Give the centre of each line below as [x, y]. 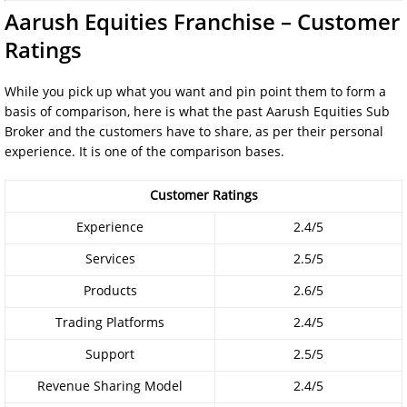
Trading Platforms [110, 322]
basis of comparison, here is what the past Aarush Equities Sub [197, 111]
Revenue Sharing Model [110, 386]
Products [110, 290]
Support [110, 354]
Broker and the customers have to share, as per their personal [194, 131]
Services [110, 258]
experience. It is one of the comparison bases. [144, 151]
